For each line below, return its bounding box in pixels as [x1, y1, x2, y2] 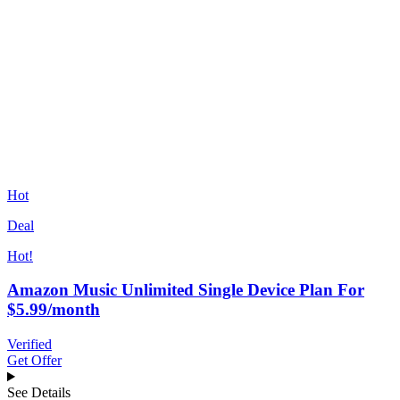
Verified [7, 337, 52, 353]
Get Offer [7, 353, 62, 369]
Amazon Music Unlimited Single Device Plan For [7, 280, 364, 300]
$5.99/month [7, 300, 100, 320]
